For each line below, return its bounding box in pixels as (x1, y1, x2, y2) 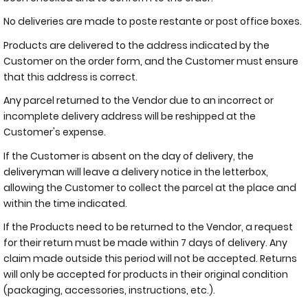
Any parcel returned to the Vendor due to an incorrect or (3, 93, 274, 107)
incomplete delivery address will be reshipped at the (3, 109, 256, 123)
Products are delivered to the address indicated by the (3, 38, 269, 52)
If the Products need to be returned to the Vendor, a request (3, 220, 293, 234)
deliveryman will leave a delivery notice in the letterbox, (3, 164, 268, 179)
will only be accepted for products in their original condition (3, 267, 288, 281)
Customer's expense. (3, 125, 108, 139)
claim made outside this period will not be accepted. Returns (3, 252, 297, 265)
